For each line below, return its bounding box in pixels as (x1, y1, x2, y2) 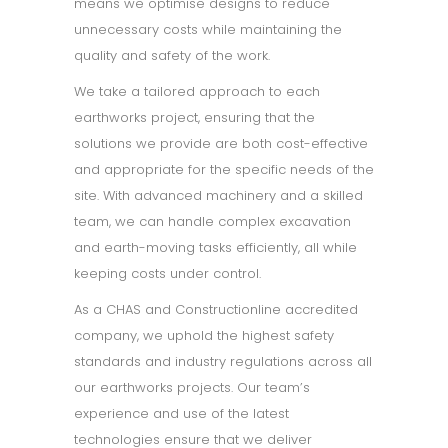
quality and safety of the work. (74, 46, 270, 65)
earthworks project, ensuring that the (74, 108, 315, 127)
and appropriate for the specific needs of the (74, 160, 374, 179)
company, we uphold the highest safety (74, 326, 334, 345)
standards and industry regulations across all (74, 352, 372, 371)
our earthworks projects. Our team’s (74, 378, 310, 397)
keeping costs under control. (74, 264, 261, 283)
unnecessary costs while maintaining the (74, 20, 342, 39)
